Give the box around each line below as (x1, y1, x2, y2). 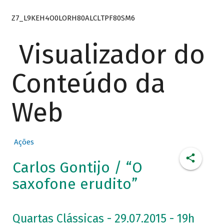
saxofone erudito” (12, 175, 137, 193)
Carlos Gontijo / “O (12, 158, 142, 177)
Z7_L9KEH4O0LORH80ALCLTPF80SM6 (11, 13, 135, 22)
